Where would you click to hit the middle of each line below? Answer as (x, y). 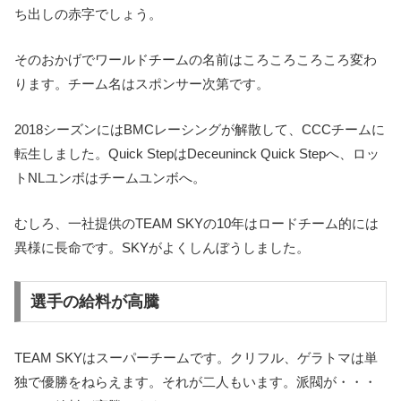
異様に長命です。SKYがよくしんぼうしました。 (162, 248)
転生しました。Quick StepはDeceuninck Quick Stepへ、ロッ (197, 154)
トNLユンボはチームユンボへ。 (110, 178)
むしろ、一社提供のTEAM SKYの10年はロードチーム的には (196, 224)
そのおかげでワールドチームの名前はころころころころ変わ (196, 60)
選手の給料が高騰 (94, 302)
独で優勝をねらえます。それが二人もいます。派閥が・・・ (196, 381)
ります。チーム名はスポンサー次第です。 (142, 84)
